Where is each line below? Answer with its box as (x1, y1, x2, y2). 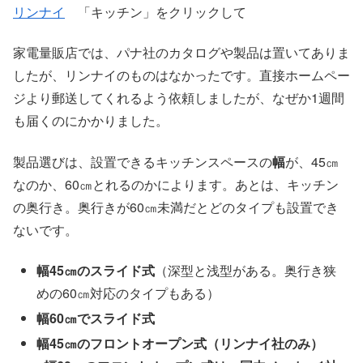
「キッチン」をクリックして (65, 2, 246, 21)
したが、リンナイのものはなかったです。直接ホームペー (13, 66, 350, 85)
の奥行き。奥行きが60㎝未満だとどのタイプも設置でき (13, 197, 339, 216)
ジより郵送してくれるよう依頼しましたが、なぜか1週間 (13, 88, 344, 108)
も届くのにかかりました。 (13, 111, 169, 130)
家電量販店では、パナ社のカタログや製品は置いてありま (13, 43, 350, 62)
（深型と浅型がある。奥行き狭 (155, 260, 337, 280)
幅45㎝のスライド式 (36, 260, 156, 280)
